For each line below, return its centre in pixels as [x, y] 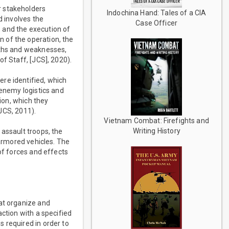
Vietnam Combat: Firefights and [156, 120]
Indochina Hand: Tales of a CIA [156, 13]
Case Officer [157, 23]
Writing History [156, 131]
